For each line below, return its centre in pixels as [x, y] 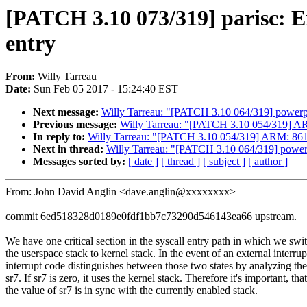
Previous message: [76, 125]
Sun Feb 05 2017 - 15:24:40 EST [106, 89]
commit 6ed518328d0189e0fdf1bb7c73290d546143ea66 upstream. [151, 217]
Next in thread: [70, 149]
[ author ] [268, 162]
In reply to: [60, 137]
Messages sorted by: [81, 162]
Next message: [67, 112]
